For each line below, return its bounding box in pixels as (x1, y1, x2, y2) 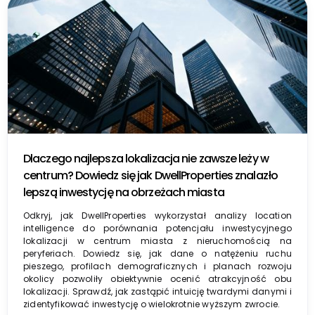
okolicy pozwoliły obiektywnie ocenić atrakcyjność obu (23, 272, 292, 285)
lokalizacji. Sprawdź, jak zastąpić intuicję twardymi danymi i (23, 285, 292, 297)
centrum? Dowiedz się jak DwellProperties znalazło (23, 167, 278, 184)
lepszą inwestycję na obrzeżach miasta (23, 184, 224, 200)
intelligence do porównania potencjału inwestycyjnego (23, 221, 292, 234)
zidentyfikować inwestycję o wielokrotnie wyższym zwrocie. (23, 297, 281, 310)
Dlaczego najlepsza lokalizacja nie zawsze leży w (23, 150, 269, 167)
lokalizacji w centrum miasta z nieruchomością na (23, 234, 292, 247)
